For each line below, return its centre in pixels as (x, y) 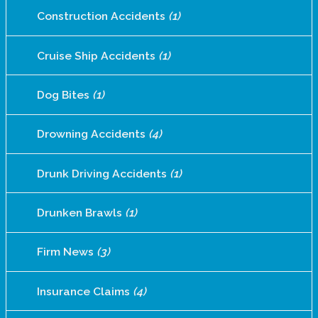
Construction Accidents (102, 16)
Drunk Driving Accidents (103, 173)
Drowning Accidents (92, 134)
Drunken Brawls (81, 213)
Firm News (66, 252)
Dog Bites (64, 95)
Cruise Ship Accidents (97, 55)
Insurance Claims (84, 291)
